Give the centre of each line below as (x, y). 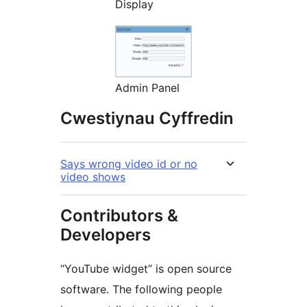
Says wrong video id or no (129, 164)
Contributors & (119, 216)
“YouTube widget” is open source (146, 269)
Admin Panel (147, 88)
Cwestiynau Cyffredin (147, 119)
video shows (93, 177)
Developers (106, 235)
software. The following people (141, 290)
